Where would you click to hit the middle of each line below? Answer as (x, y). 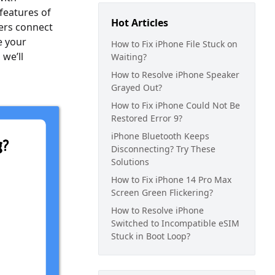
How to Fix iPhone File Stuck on (174, 44)
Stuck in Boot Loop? (151, 236)
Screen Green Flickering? (162, 192)
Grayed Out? (137, 87)
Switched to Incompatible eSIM (175, 223)
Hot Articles (140, 23)
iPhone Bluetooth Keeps (160, 136)
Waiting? (129, 57)
